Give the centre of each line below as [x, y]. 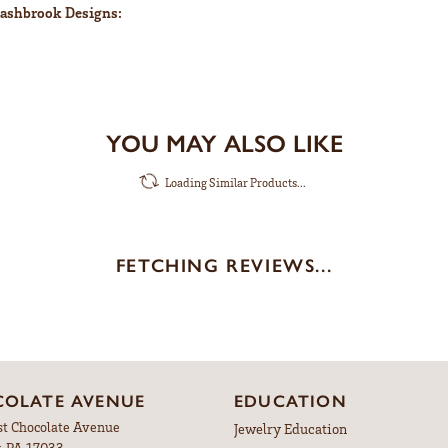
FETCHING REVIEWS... [224, 265]
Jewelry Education [290, 428]
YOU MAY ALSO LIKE [224, 143]
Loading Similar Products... [235, 182]
